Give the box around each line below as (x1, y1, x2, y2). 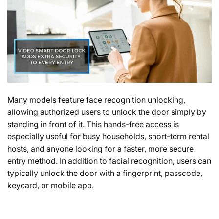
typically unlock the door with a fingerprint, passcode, (7, 168, 202, 178)
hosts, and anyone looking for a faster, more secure (7, 143, 194, 153)
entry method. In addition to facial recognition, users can (7, 155, 211, 166)
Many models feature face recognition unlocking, (7, 94, 185, 105)
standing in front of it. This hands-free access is (7, 119, 179, 129)
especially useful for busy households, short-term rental (7, 131, 209, 141)
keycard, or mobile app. (7, 180, 94, 190)
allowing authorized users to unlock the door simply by (7, 107, 206, 117)
